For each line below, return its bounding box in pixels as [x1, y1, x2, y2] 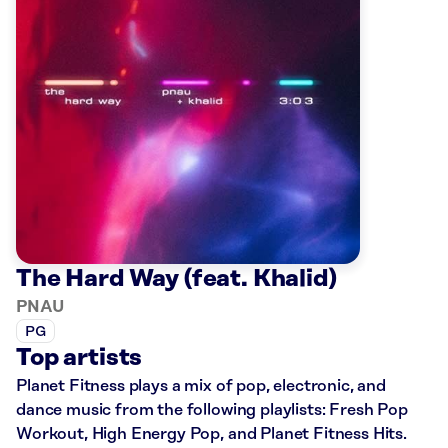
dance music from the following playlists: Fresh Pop [16, 401, 408, 420]
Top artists [16, 345, 143, 372]
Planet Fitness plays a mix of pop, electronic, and [16, 377, 386, 396]
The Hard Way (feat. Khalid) [16, 266, 337, 293]
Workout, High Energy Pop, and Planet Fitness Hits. [16, 425, 407, 444]
